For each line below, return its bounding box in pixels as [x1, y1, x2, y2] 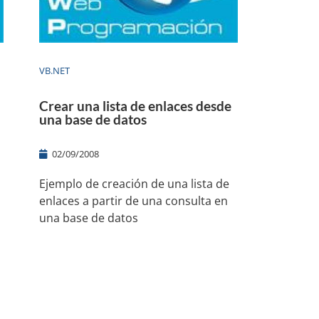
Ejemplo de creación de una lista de [38, 175, 229, 192]
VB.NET [38, 63, 70, 77]
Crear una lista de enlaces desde [38, 97, 231, 114]
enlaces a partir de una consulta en [38, 192, 228, 209]
